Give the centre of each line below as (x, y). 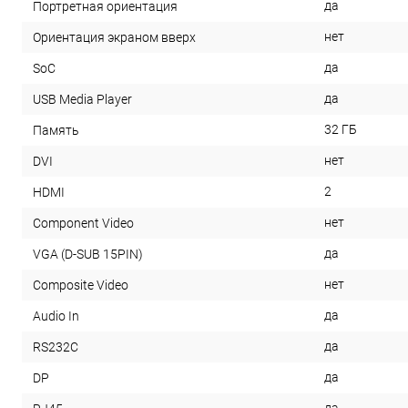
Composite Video (81, 286)
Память (56, 131)
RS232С (56, 347)
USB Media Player (82, 100)
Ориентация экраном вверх (114, 38)
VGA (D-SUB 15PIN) (88, 255)
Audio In (56, 316)
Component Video (83, 224)
